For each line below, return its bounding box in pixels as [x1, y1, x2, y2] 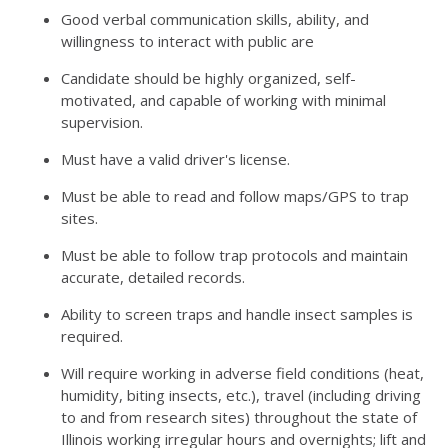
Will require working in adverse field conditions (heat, [61, 363, 424, 383]
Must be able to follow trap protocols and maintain [61, 245, 408, 265]
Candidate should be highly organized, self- [61, 68, 356, 88]
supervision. [61, 112, 143, 132]
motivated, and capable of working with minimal [61, 90, 386, 110]
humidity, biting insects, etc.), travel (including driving [61, 385, 421, 405]
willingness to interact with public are [61, 31, 314, 51]
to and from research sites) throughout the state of [61, 407, 417, 427]
